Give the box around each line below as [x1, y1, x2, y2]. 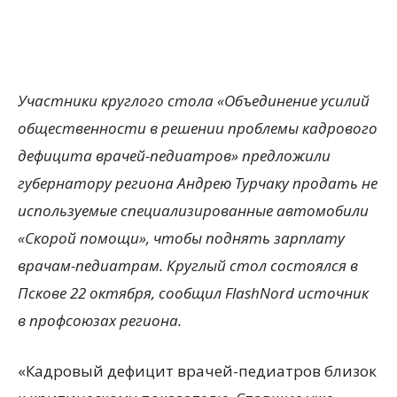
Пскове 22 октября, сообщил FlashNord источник [18, 283, 369, 303]
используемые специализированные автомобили [18, 200, 369, 221]
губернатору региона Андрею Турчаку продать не [18, 173, 378, 193]
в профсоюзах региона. [18, 310, 182, 331]
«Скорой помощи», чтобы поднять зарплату [18, 228, 345, 248]
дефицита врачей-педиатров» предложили [18, 145, 331, 166]
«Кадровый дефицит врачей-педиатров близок [18, 361, 377, 381]
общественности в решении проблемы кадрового [18, 118, 378, 138]
